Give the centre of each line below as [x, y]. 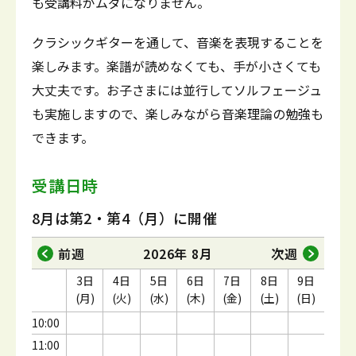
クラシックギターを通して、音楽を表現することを [178, 42]
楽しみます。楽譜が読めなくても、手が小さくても [176, 66]
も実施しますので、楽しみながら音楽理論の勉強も [178, 114]
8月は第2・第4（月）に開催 [125, 218]
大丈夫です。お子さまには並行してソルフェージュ [177, 90]
